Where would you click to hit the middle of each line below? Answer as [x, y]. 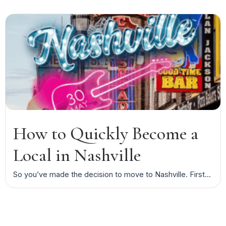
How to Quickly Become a [106, 133]
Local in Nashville [77, 155]
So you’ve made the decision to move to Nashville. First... [112, 174]
